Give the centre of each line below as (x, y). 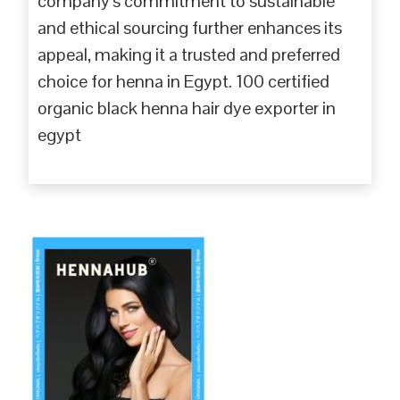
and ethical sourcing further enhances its (190, 27)
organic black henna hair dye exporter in (187, 108)
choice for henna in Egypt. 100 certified (184, 81)
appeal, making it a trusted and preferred (189, 54)
